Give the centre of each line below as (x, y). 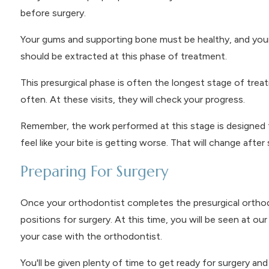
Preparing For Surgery (94, 171)
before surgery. (53, 13)
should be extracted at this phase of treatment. (123, 56)
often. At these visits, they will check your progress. (132, 99)
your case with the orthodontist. (91, 236)
